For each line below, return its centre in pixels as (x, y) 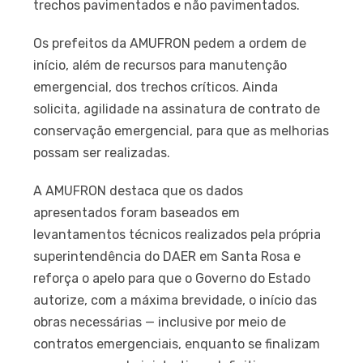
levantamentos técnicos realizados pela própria (177, 234)
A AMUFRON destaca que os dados (139, 190)
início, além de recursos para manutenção (160, 65)
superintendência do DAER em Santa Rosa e (167, 256)
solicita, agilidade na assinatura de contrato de (177, 109)
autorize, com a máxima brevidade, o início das (175, 300)
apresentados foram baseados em (137, 212)
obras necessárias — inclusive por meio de (160, 322)
